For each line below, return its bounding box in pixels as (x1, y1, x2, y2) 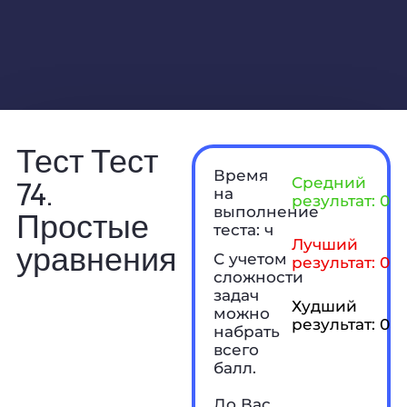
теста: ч (213, 220, 274, 239)
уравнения (15, 238, 177, 278)
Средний (291, 173, 366, 192)
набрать (213, 322, 281, 341)
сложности (213, 267, 304, 286)
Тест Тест (15, 140, 158, 180)
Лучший (291, 234, 358, 253)
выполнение (213, 202, 320, 221)
